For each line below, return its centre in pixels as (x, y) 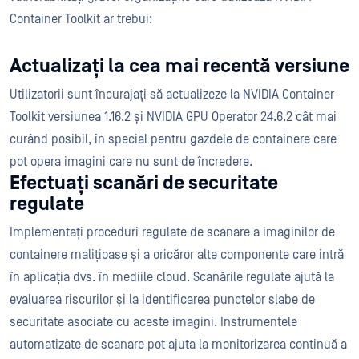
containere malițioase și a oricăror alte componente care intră (177, 255)
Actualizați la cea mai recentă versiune (179, 67)
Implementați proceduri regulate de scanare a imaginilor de (172, 233)
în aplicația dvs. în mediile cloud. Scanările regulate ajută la (172, 278)
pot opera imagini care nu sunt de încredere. (131, 162)
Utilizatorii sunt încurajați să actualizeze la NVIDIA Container (172, 95)
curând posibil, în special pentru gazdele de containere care (173, 140)
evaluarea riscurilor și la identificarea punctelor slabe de (162, 300)
